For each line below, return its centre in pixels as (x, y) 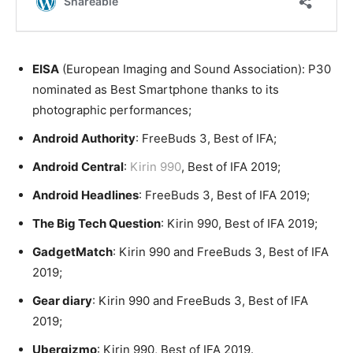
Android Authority (84, 139)
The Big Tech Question (97, 224)
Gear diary (62, 301)
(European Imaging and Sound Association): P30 (195, 69)
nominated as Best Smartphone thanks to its (156, 90)
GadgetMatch (72, 252)
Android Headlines (85, 195)
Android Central (78, 167)
